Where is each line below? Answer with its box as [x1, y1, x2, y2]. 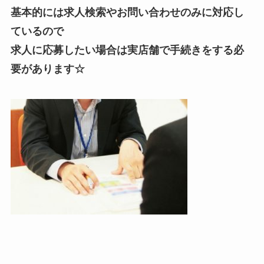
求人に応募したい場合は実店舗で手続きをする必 [10, 44, 244, 56]
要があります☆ [10, 62, 85, 75]
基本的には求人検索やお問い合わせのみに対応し [10, 6, 244, 18]
